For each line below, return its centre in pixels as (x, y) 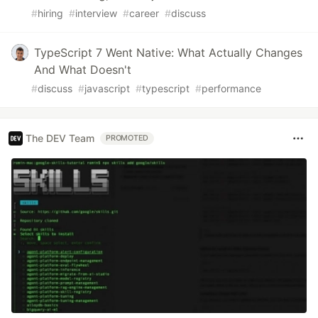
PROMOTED (127, 138)
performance (231, 88)
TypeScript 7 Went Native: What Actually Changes (168, 52)
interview (96, 13)
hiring (50, 13)
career (144, 13)
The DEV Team (60, 138)
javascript (107, 88)
